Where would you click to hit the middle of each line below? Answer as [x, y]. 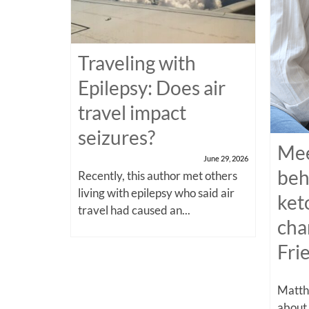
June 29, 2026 [226, 158]
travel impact [132, 112]
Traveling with [137, 62]
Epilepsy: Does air [152, 87]
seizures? [117, 137]
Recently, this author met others [158, 175]
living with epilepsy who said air [156, 192]
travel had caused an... [134, 210]
